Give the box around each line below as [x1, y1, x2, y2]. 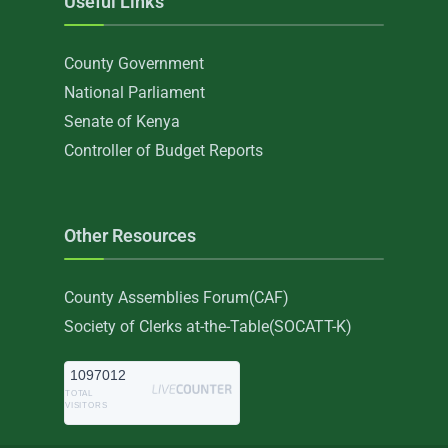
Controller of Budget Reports [64, 141, 263, 160]
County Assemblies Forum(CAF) [64, 288, 289, 307]
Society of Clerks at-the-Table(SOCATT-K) [64, 317, 352, 336]
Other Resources [64, 225, 196, 246]
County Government [64, 54, 204, 73]
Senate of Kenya [64, 112, 180, 131]
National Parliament [64, 83, 205, 102]
